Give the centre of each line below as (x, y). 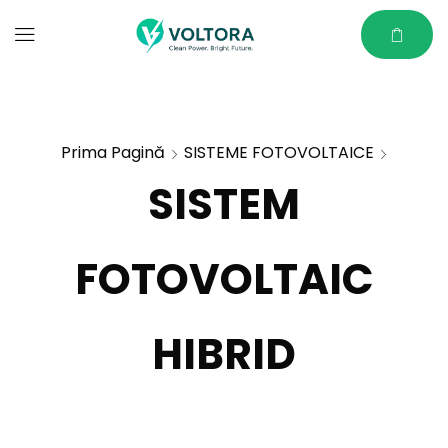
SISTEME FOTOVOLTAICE (279, 152)
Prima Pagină (113, 152)
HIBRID (224, 354)
